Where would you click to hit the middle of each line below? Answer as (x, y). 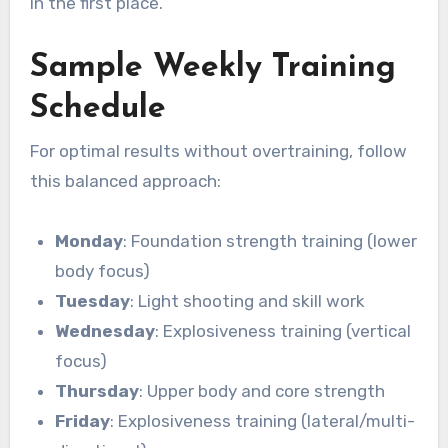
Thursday (97, 391)
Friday (83, 421)
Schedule (97, 108)
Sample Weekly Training (212, 67)
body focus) (103, 271)
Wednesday (105, 331)
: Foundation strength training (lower (270, 241)
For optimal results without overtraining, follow (218, 151)
